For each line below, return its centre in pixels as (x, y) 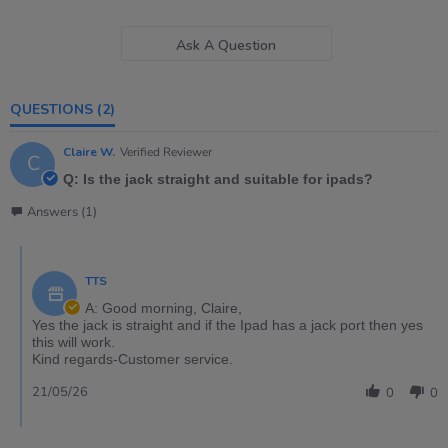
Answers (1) (62, 211)
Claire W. (89, 151)
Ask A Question (226, 45)
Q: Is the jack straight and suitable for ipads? (218, 178)
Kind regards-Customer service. (132, 358)
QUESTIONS (57, 109)
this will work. (73, 341)
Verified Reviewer (166, 151)
